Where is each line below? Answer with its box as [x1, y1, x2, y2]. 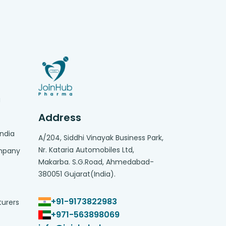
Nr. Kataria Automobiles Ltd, [38, 145, 134, 155]
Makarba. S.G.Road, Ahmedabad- [38, 157, 154, 167]
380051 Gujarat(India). [38, 169, 116, 180]
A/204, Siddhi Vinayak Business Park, [38, 133, 163, 143]
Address [38, 110, 81, 125]
